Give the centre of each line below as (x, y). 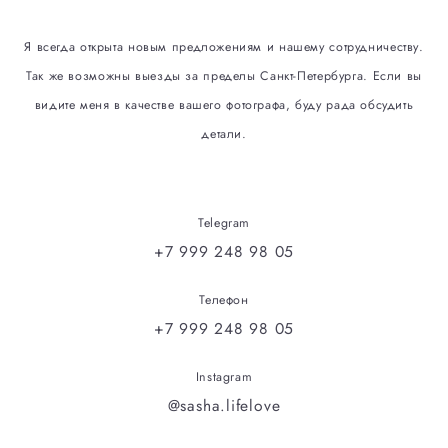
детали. (224, 134)
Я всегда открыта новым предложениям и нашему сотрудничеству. (224, 47)
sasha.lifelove (230, 405)
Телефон (224, 300)
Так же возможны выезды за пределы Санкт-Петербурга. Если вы (224, 76)
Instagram (224, 377)
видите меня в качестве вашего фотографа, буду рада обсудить (224, 105)
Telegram (224, 223)
